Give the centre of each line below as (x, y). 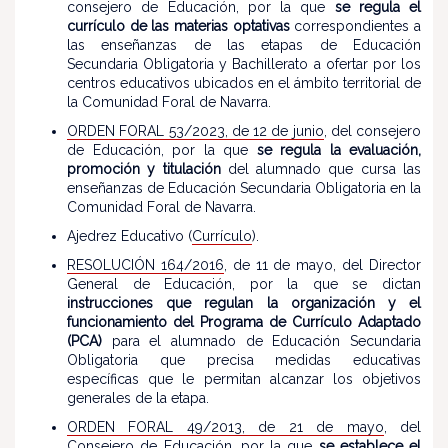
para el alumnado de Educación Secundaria (261, 341)
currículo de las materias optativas (178, 26)
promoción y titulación (144, 169)
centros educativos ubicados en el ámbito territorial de (244, 83)
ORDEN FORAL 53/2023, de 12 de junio (195, 131)
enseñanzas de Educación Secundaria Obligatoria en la (244, 188)
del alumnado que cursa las (321, 169)
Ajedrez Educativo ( (129, 236)
